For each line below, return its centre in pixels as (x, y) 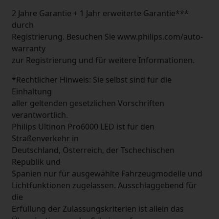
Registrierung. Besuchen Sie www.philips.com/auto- (107, 37)
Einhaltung (32, 91)
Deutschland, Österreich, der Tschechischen (93, 150)
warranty (29, 48)
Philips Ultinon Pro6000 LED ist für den (83, 127)
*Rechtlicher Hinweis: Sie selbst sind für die (92, 80)
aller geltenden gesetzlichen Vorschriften (88, 103)
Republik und (36, 162)
